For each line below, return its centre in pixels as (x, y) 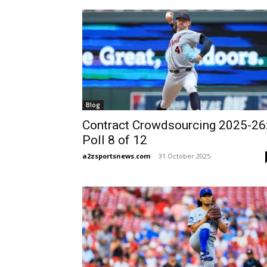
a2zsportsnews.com (116, 156)
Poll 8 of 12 (115, 140)
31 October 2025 (184, 156)
